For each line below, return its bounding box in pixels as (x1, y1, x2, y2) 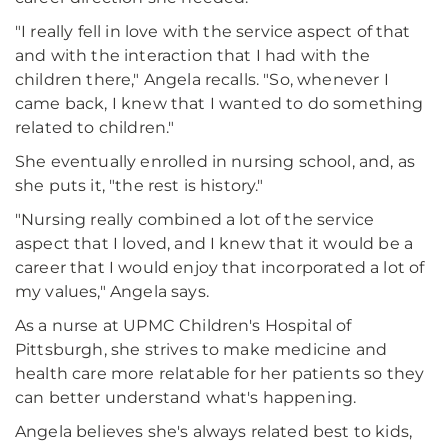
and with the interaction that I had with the (15, 46, 371, 66)
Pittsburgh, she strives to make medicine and (15, 340, 388, 360)
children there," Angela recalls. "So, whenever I (15, 70, 389, 90)
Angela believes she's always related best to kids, (15, 422, 413, 442)
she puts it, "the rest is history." (15, 176, 264, 196)
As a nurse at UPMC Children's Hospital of (15, 316, 352, 336)
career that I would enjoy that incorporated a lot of (15, 258, 425, 278)
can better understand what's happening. (15, 388, 357, 408)
